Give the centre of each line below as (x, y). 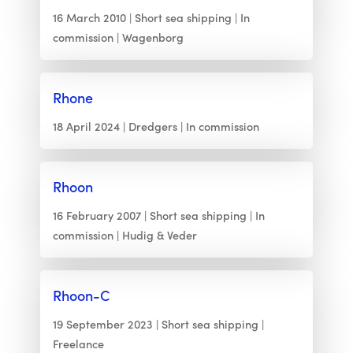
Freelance (78, 344)
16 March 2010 (89, 17)
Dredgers (152, 126)
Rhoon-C (81, 295)
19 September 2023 (102, 324)
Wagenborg (152, 37)
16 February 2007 (97, 215)
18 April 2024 (86, 126)
